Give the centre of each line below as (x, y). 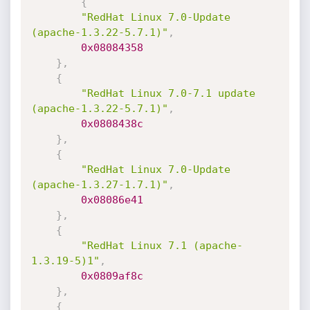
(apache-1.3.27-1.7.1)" (99, 185)
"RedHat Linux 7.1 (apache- (162, 246)
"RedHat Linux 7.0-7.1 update (168, 93)
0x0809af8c (112, 276)
